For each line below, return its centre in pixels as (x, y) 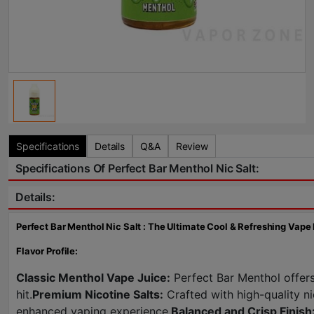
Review (192, 146)
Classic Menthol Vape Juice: (93, 278)
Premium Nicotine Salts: (98, 294)
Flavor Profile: (47, 251)
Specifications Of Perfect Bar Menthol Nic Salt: (137, 168)
